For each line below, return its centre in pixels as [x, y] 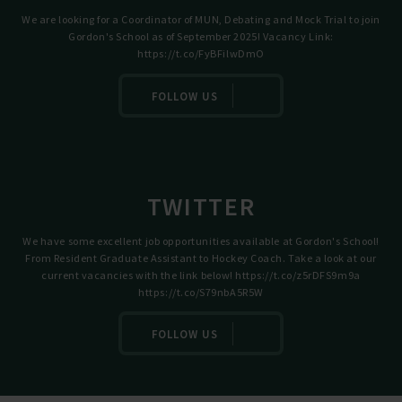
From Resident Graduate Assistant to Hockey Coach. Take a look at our [201, 258]
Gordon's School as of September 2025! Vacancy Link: [201, 37]
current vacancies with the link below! [139, 275]
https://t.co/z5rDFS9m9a [298, 275]
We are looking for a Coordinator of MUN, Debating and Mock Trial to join [201, 20]
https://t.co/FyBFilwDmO [201, 54]
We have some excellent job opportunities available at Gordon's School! [201, 240]
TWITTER [201, 206]
